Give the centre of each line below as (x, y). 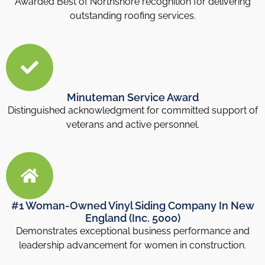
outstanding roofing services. (132, 16)
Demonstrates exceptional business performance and (132, 231)
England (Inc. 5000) (132, 218)
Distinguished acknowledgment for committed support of (132, 110)
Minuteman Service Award (132, 97)
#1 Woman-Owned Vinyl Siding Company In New (132, 206)
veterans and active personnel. (132, 124)
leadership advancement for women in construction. (132, 245)
